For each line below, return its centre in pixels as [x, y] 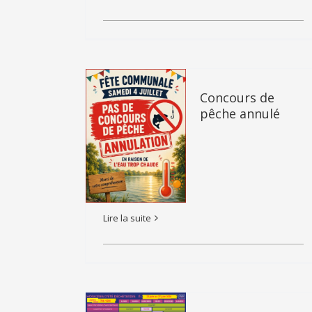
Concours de [237, 97]
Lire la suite [127, 218]
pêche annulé [240, 114]
